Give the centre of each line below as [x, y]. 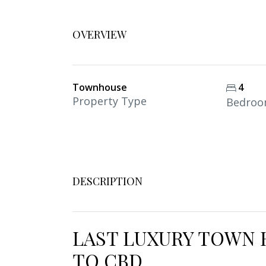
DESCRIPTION [107, 181]
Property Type [110, 101]
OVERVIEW [99, 34]
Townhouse [100, 87]
